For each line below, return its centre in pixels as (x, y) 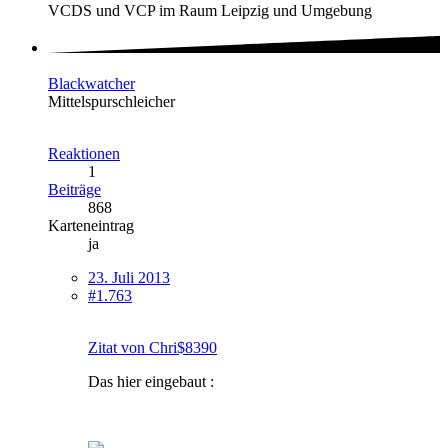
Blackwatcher (91, 83)
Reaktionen (84, 153)
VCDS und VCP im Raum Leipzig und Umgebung (210, 11)
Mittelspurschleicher (111, 101)
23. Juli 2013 (129, 277)
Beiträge (74, 189)
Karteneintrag (91, 225)
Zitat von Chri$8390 (152, 347)
